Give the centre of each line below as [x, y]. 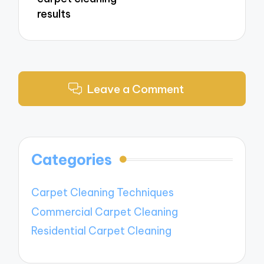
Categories [72, 160]
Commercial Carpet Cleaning [105, 212]
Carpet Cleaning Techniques [103, 193]
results [54, 14]
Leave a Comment [135, 89]
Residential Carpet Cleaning [102, 231]
